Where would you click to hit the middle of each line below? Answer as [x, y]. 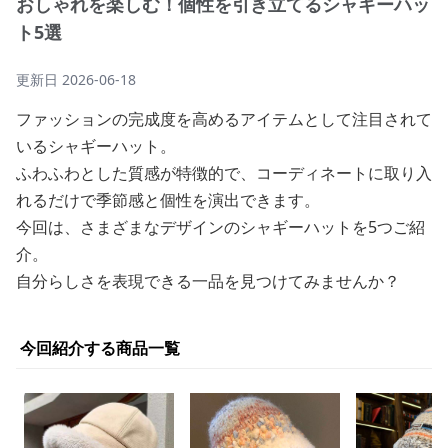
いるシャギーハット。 [96, 146]
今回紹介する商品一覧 [100, 348]
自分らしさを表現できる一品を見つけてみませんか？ [208, 281]
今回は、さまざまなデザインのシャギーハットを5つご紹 [220, 227]
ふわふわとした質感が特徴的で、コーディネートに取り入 [224, 173]
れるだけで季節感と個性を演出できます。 [168, 200]
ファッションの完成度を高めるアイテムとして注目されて [224, 119]
